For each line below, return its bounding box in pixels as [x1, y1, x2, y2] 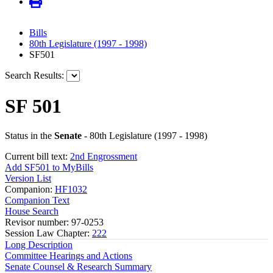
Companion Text [5, 195, 69, 206]
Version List [5, 173, 51, 184]
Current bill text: [5, 151, 70, 162]
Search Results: [5, 70, 64, 81]
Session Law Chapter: [5, 228, 92, 239]
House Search [5, 206, 58, 217]
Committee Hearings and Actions [5, 250, 132, 261]
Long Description [5, 239, 73, 250]
